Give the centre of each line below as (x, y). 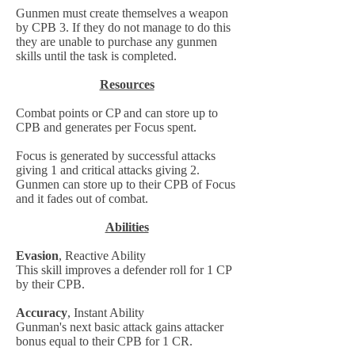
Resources (127, 84)
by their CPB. (50, 284)
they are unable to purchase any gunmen (116, 42)
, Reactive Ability (102, 256)
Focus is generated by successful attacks (116, 156)
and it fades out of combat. (82, 198)
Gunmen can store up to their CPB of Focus (126, 184)
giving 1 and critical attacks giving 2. (108, 170)
